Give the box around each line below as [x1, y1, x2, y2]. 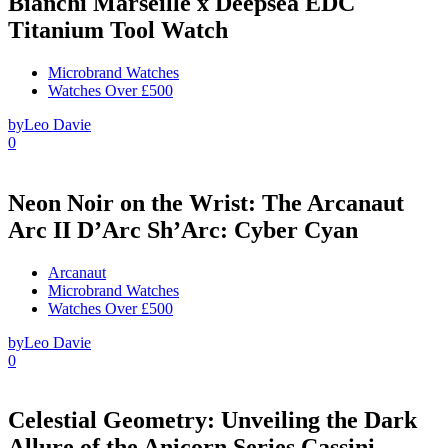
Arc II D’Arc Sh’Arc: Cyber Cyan [8, 216, 358, 243]
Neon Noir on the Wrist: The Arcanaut [8, 189, 404, 216]
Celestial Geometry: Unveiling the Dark [8, 407, 417, 434]
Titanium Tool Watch [8, 16, 228, 43]
